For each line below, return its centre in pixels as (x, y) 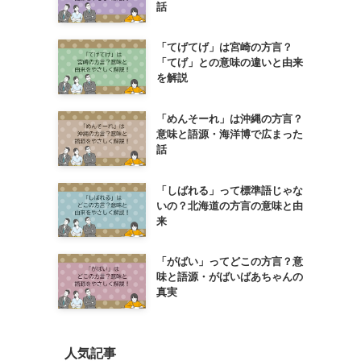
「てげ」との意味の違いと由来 (229, 63)
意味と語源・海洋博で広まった (229, 134)
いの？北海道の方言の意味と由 (229, 205)
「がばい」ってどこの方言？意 (229, 262)
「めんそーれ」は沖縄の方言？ (229, 118)
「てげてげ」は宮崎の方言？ (224, 48)
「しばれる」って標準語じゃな (229, 190)
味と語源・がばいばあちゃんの (229, 277)
